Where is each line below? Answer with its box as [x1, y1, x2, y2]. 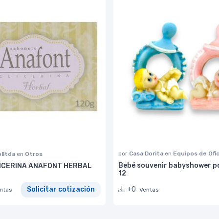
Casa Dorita [129, 150, 165, 157]
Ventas [139, 186, 159, 193]
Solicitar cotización [27, 185, 95, 194]
